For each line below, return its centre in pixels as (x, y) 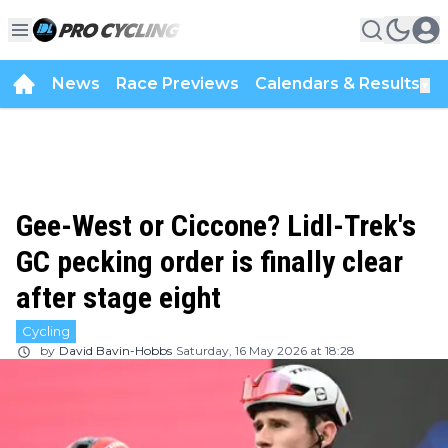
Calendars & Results (337, 83)
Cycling (46, 331)
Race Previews (177, 83)
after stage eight (118, 297)
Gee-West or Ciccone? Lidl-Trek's (216, 225)
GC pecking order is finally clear (209, 261)
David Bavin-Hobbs (115, 350)
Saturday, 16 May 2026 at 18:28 (265, 350)
